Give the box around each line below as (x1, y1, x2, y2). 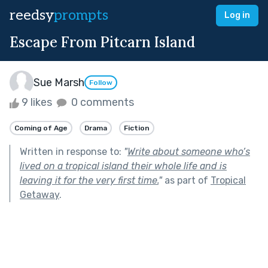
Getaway (20, 188, 59, 200)
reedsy (10, 7, 54, 24)
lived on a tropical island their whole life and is (20, 160, 227, 172)
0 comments (69, 96, 134, 109)
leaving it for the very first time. (20, 174, 159, 186)
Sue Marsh (33, 75, 84, 89)
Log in (224, 10, 250, 20)
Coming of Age (14, 123, 68, 132)
